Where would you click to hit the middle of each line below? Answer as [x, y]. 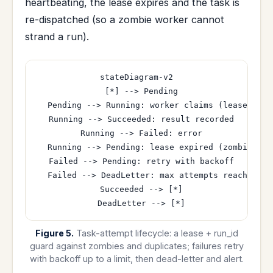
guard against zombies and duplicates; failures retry [136, 246]
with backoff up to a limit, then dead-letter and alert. [136, 259]
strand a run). [57, 36]
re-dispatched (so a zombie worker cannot [125, 19]
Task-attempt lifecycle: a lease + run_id [156, 233]
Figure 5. [54, 233]
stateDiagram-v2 [136, 77]
